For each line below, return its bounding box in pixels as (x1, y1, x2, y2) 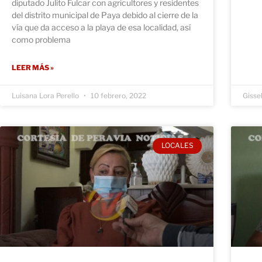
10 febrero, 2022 (89, 91, 146, 101)
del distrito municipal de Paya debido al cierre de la (12, 10, 198, 20)
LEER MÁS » (12, 63, 54, 73)
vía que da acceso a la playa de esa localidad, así (12, 22, 191, 33)
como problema (12, 35, 71, 45)
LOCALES (161, 141, 194, 150)
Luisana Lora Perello (12, 91, 81, 101)
